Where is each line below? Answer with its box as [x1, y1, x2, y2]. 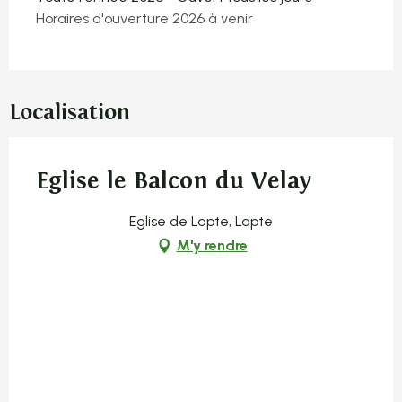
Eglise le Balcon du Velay [36, 166, 311, 195]
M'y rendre [176, 236, 248, 254]
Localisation [9, 99, 130, 126]
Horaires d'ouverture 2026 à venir [36, 9, 253, 27]
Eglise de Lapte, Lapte [129, 212, 273, 230]
